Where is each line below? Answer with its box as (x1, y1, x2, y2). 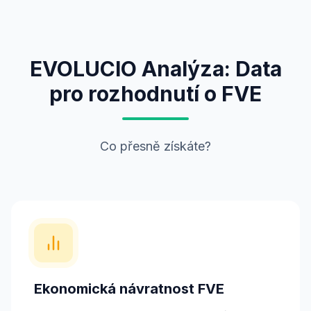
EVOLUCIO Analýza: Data (29, 56, 282, 81)
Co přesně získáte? (100, 139, 211, 153)
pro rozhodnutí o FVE (49, 81, 262, 106)
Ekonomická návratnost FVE (34, 280, 224, 297)
